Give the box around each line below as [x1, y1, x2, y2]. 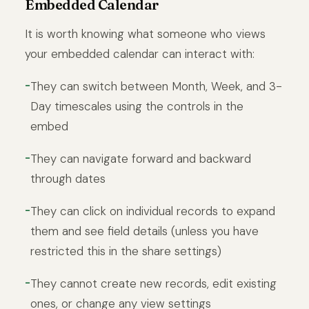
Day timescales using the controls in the [30, 98, 243, 114]
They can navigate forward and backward [30, 150, 251, 166]
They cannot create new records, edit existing [30, 275, 277, 291]
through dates [30, 170, 106, 186]
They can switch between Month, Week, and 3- [30, 78, 282, 94]
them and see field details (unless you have [30, 223, 259, 239]
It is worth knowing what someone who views [25, 26, 266, 41]
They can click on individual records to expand [30, 203, 275, 219]
